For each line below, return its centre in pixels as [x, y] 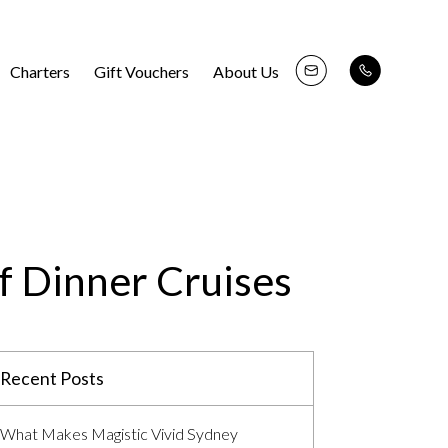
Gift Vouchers [141, 71]
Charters [39, 71]
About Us [245, 71]
